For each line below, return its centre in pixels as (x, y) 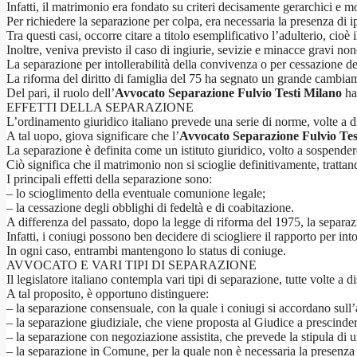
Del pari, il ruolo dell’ (61, 92)
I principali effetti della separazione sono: (109, 178)
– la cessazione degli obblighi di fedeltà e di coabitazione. (150, 207)
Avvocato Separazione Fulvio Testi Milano (228, 92)
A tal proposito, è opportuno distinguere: (108, 293)
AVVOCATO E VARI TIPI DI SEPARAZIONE (131, 265)
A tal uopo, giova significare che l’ (93, 135)
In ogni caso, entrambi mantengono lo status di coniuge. (146, 250)
